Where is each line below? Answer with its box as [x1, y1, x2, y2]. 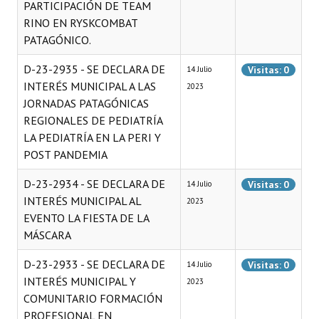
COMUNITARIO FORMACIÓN [23, 291, 162, 305]
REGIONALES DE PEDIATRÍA [23, 113, 162, 127]
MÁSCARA [23, 228, 71, 242]
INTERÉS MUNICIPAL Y [23, 274, 136, 288]
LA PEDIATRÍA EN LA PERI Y [23, 130, 161, 145]
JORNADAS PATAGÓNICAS [23, 96, 149, 110]
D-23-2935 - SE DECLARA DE [23, 62, 165, 76]
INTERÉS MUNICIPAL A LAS [23, 79, 156, 93]
